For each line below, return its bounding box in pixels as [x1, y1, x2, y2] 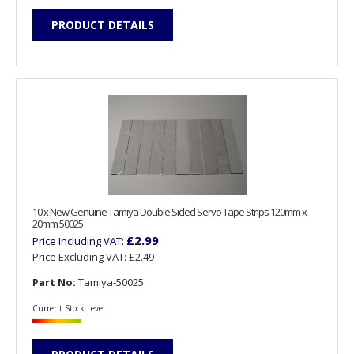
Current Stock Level [32, 302, 105, 314]
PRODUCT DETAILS [51, 17, 154, 32]
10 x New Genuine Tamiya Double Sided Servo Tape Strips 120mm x [32, 205, 307, 220]
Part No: [32, 275, 76, 290]
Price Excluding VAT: [32, 250, 129, 265]
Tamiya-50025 [76, 275, 144, 290]
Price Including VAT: [32, 234, 126, 249]
